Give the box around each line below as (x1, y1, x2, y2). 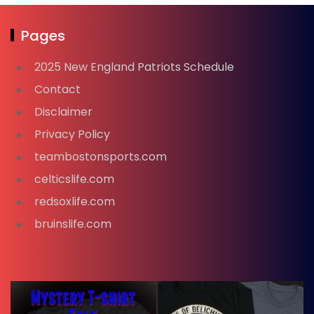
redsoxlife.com (34, 193, 115, 210)
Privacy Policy (34, 125, 110, 142)
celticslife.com (34, 170, 114, 187)
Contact (34, 81, 81, 97)
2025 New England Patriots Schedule (34, 58, 234, 75)
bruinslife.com (34, 215, 111, 232)
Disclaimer (34, 103, 93, 120)
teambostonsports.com (34, 148, 167, 165)
